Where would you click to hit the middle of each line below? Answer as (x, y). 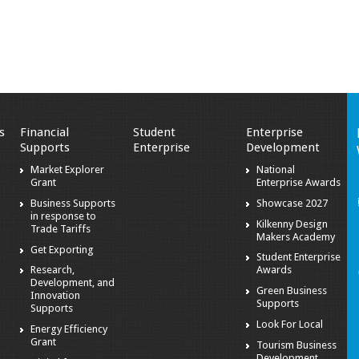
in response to (64, 216)
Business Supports (73, 203)
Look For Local (289, 324)
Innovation (56, 296)
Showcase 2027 (292, 203)
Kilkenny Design (292, 224)
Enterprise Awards (298, 183)
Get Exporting (63, 249)
